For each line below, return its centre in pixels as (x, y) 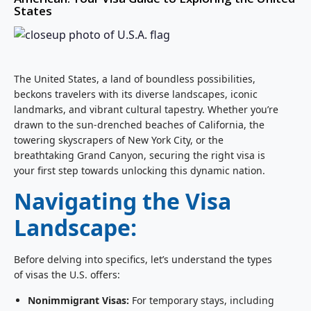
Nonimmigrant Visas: (78, 300)
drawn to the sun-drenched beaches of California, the (139, 124)
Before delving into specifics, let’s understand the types (143, 260)
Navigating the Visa (123, 201)
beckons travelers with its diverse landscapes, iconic (136, 94)
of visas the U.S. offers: (67, 275)
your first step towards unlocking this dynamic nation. (140, 170)
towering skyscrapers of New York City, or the (119, 140)
